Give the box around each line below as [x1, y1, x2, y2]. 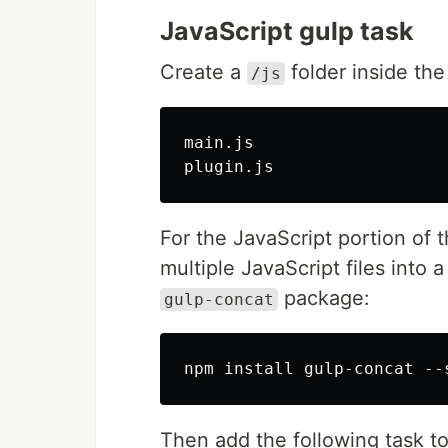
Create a [160, 60, 247, 84]
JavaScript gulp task [160, 16, 414, 46]
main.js [184, 133, 254, 152]
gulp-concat [164, 290, 274, 309]
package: [278, 286, 370, 310]
